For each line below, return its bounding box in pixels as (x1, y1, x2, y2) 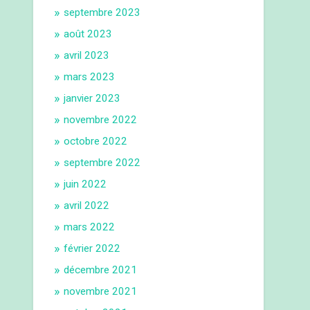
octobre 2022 (64, 135, 128, 148)
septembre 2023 (64, 6, 141, 19)
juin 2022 (64, 178, 107, 191)
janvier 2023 (64, 92, 121, 105)
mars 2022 (64, 221, 116, 234)
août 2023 (64, 28, 113, 41)
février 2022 (64, 242, 121, 255)
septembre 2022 (64, 156, 141, 170)
